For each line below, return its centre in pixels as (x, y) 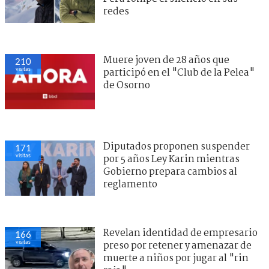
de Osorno (127, 85)
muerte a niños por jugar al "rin (176, 258)
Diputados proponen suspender (177, 147)
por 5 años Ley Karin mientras (171, 159)
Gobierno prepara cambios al (170, 172)
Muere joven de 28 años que (166, 60)
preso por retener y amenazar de (177, 246)
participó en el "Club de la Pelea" (179, 73)
